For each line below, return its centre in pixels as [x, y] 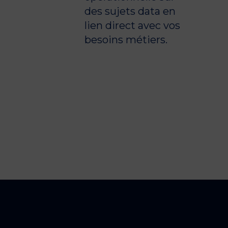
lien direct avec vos [133, 25]
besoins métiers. [126, 40]
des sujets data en [130, 11]
